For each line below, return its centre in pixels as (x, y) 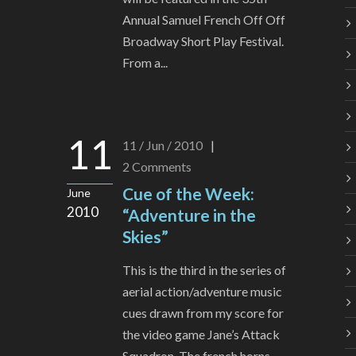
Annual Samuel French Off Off (204, 20)
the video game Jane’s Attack (201, 335)
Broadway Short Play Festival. (203, 41)
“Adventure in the (189, 215)
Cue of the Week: (188, 194)
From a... (145, 63)
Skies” (145, 237)
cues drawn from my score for (203, 313)
